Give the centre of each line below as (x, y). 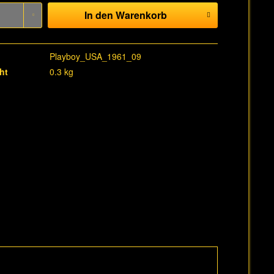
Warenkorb (141, 15)
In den (98, 15)
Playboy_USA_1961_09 (96, 56)
